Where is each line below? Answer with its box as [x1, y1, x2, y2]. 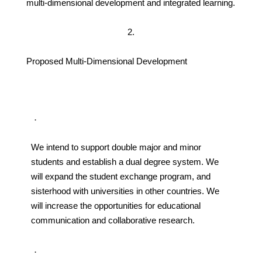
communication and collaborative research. [30, 215, 195, 225]
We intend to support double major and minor [30, 142, 201, 152]
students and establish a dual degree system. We [30, 156, 219, 167]
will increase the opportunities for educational [30, 200, 201, 211]
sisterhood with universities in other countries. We [30, 185, 219, 196]
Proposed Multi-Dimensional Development [26, 56, 187, 67]
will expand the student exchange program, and [30, 171, 211, 181]
